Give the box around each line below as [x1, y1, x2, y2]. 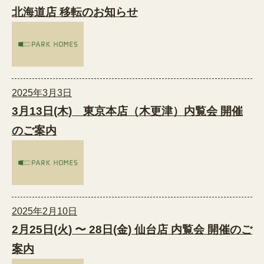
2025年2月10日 [12, 206, 77, 217]
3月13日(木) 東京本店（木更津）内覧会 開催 [12, 105, 243, 118]
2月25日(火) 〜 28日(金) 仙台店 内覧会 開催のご [12, 223, 252, 236]
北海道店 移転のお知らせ [12, 5, 138, 18]
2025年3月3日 [12, 88, 72, 98]
